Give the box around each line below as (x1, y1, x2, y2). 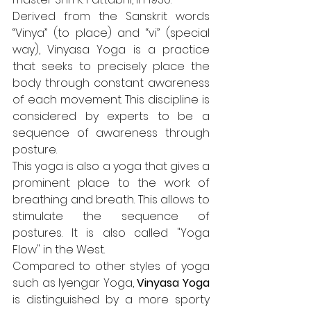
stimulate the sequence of (12, 208, 210, 225)
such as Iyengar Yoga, (12, 275, 137, 292)
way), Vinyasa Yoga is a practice (12, 42, 210, 58)
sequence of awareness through (12, 125, 210, 142)
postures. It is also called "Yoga (12, 225, 210, 242)
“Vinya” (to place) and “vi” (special (12, 25, 210, 42)
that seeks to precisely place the (12, 58, 210, 75)
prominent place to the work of (12, 175, 210, 192)
